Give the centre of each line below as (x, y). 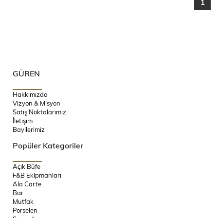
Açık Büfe (27, 166)
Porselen (25, 210)
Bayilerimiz (29, 129)
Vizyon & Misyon (36, 103)
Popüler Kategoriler (48, 145)
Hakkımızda (30, 94)
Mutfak (23, 201)
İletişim (23, 120)
